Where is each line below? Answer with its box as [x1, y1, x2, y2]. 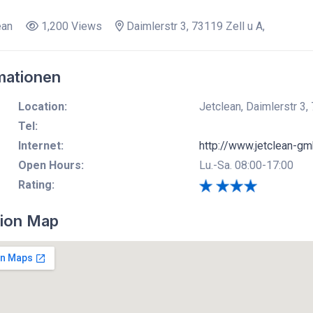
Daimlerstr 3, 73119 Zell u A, [123, 19, 265, 33]
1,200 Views [38, 19, 102, 33]
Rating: [17, 177, 54, 191]
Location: [17, 99, 67, 113]
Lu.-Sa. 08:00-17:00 [198, 158, 293, 172]
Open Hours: [17, 158, 84, 172]
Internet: [17, 138, 64, 152]
